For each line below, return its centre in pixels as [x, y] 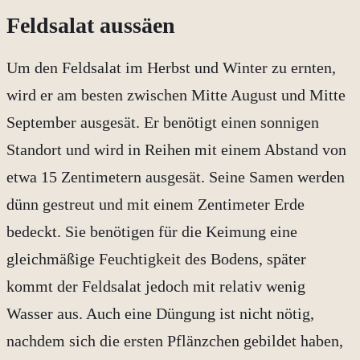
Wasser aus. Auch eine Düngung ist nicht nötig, [160, 313]
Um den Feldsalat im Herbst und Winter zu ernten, [171, 67]
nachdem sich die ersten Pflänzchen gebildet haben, [175, 340]
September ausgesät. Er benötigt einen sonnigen [163, 122]
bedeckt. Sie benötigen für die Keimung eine [152, 231]
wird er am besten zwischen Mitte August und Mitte [176, 94]
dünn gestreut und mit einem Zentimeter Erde [155, 204]
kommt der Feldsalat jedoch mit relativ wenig [156, 286]
